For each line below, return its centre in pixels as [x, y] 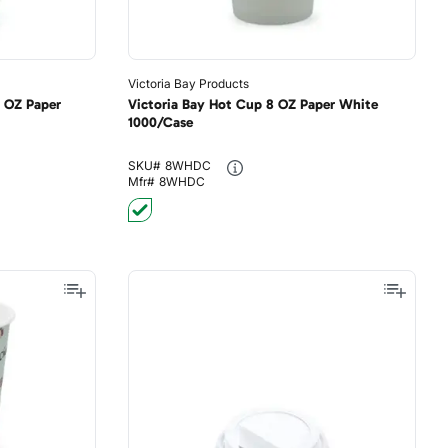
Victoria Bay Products [188, 83]
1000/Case [160, 122]
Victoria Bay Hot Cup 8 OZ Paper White [252, 104]
